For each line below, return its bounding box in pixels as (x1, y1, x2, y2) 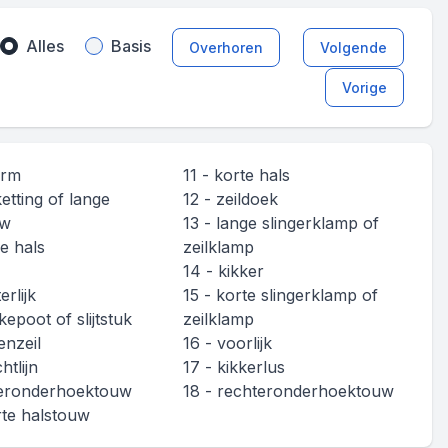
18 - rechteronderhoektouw (183, 380, 394, 401)
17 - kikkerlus (183, 356, 285, 377)
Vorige (342, 78, 387, 96)
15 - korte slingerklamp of (183, 284, 378, 305)
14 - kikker (183, 260, 264, 281)
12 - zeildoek (183, 188, 278, 209)
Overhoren (189, 39, 263, 56)
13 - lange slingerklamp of (183, 212, 379, 233)
